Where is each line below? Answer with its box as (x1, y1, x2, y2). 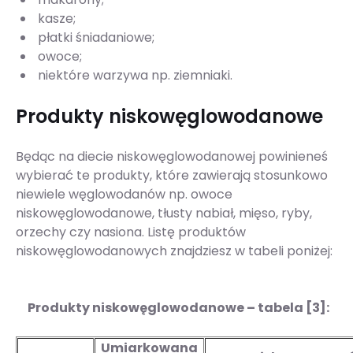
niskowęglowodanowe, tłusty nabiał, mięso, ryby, (16, 204, 312, 223)
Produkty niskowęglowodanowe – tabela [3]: (27, 299, 329, 318)
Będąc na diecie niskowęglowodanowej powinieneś (16, 147, 328, 166)
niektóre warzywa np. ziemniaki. (35, 66, 236, 85)
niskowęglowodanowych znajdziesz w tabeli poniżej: (16, 242, 333, 261)
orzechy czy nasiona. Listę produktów (16, 223, 246, 242)
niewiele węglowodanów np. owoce (16, 185, 232, 204)
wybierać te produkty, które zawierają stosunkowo (16, 166, 328, 185)
